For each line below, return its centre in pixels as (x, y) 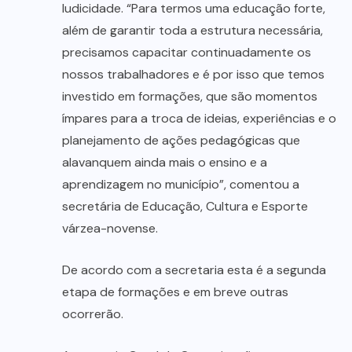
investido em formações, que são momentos (190, 97)
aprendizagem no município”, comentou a (181, 185)
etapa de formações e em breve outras (175, 292)
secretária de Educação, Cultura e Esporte (185, 207)
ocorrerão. (93, 314)
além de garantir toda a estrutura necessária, (192, 31)
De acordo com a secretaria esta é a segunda (194, 270)
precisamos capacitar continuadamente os (187, 53)
